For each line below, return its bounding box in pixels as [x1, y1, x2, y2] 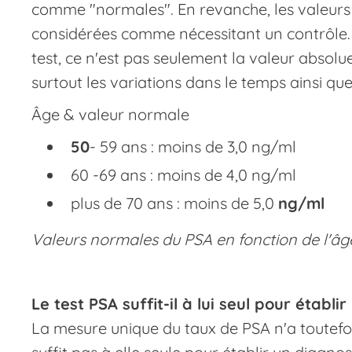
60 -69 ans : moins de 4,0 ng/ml [71, 165, 296, 185]
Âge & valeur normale [31, 104, 189, 124]
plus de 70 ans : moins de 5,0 [71, 193, 278, 213]
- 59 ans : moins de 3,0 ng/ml [90, 137, 296, 156]
